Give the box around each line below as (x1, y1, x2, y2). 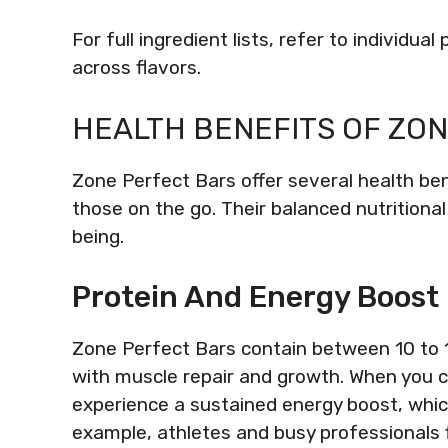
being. (72, 224, 124, 248)
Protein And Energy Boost (72, 279, 439, 315)
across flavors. (72, 56, 201, 79)
